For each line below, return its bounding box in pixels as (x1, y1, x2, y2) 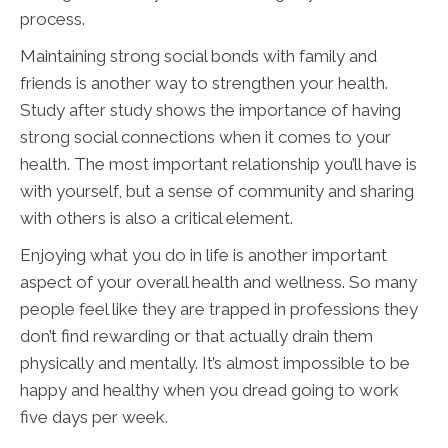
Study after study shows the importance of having (20, 100, 401, 121)
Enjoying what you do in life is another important (20, 245, 387, 266)
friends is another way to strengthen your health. (20, 73, 388, 94)
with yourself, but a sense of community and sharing (20, 181, 414, 202)
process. (20, 9, 85, 30)
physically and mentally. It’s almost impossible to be (20, 353, 410, 374)
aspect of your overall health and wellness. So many (20, 272, 417, 293)
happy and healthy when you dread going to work (20, 380, 399, 401)
